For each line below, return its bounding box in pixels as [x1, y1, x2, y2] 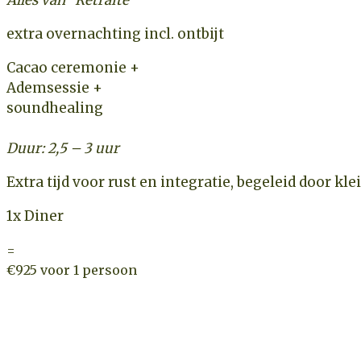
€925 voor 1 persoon [6, 261, 137, 278]
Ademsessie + [6, 78, 102, 97]
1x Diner [6, 206, 64, 225]
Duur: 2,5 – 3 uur [6, 139, 119, 157]
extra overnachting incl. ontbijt [6, 24, 224, 43]
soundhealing [6, 98, 103, 117]
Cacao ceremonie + [6, 58, 139, 77]
